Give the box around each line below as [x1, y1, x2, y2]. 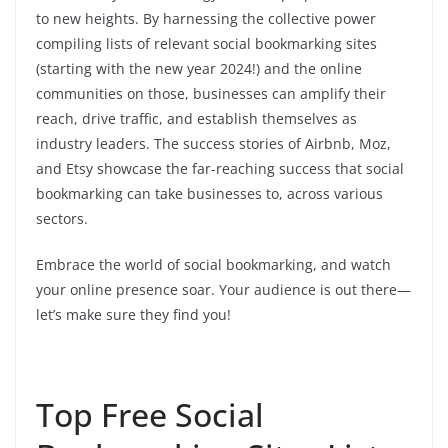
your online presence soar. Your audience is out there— [36, 280, 411, 299]
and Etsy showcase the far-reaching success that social [36, 159, 404, 178]
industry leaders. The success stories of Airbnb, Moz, [36, 134, 391, 153]
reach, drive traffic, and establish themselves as [36, 109, 357, 128]
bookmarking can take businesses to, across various [36, 184, 383, 203]
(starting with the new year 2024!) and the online [36, 59, 362, 78]
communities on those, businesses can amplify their [36, 84, 386, 103]
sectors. [36, 209, 88, 228]
